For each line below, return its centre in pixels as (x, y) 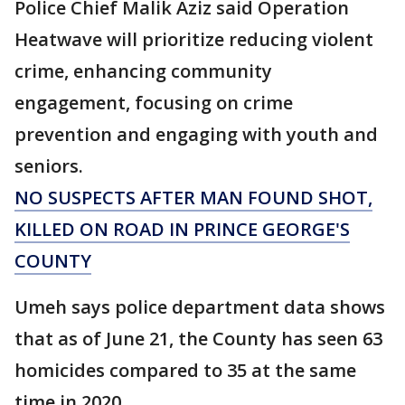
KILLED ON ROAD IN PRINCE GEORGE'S (182, 229)
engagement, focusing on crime (154, 103)
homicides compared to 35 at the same (185, 370)
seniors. (49, 166)
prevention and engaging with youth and (196, 134)
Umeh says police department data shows (200, 307)
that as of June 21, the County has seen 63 (198, 339)
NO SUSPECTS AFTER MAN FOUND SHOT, (193, 198)
